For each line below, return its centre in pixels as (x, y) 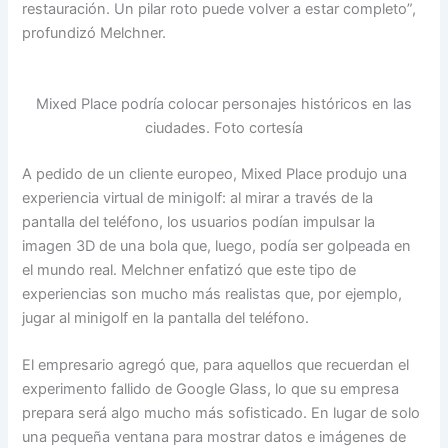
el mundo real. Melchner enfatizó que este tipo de (189, 269)
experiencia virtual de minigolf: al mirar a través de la (198, 197)
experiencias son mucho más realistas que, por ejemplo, (212, 293)
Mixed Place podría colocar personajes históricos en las (224, 104)
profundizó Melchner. (94, 33)
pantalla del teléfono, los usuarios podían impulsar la (199, 221)
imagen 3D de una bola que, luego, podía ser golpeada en (217, 245)
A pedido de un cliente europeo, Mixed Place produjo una (215, 173)
